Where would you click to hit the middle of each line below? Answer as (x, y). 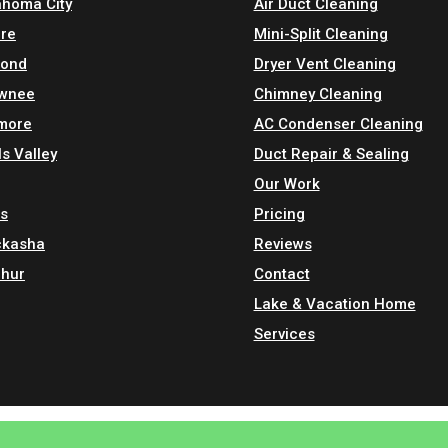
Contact (281, 274)
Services (284, 334)
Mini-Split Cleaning (320, 34)
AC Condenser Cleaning (338, 124)
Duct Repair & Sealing (331, 154)
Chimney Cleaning (317, 94)
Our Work (286, 184)
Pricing (279, 214)
